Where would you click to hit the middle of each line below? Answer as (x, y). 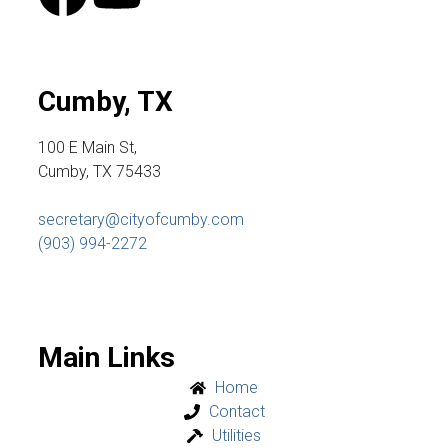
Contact (236, 411)
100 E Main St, (87, 147)
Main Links (106, 357)
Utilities (236, 435)
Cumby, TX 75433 (99, 171)
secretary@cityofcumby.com (141, 219)
